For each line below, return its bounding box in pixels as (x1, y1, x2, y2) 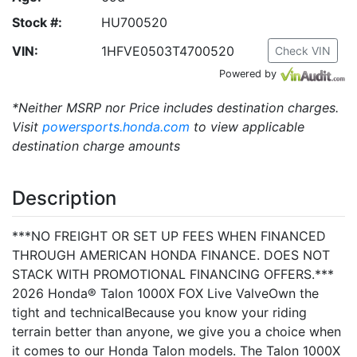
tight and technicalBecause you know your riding (12, 304, 307, 320)
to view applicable (190, 119, 304, 135)
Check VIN (275, 44, 331, 57)
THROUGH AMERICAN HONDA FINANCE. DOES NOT (12, 247, 330, 263)
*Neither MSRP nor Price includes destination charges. (12, 100, 339, 116)
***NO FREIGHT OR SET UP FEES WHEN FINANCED (12, 228, 326, 244)
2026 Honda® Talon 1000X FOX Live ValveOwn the (12, 285, 319, 301)
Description (12, 186, 116, 210)
